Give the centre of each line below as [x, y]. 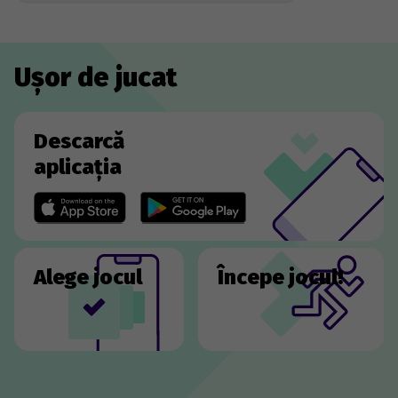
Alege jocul [88, 278]
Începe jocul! [280, 278]
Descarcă [79, 142]
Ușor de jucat [96, 78]
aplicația [78, 167]
